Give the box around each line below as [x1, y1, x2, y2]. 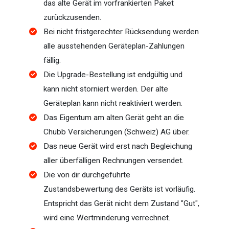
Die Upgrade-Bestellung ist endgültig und [43, 70, 182, 80]
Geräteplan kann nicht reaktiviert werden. [43, 99, 182, 108]
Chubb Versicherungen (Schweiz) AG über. [43, 127, 190, 137]
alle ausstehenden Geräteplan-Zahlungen [43, 41, 185, 51]
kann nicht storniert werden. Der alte [43, 84, 168, 94]
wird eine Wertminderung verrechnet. [43, 213, 170, 223]
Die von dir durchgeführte [43, 170, 130, 180]
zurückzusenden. [43, 13, 101, 22]
